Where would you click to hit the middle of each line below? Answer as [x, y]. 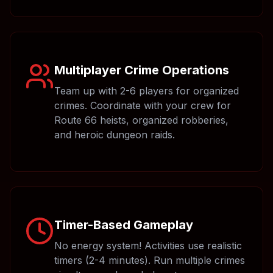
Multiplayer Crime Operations [142, 70]
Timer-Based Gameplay [124, 225]
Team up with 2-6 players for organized [147, 91]
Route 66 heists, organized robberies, [141, 120]
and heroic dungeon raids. [115, 135]
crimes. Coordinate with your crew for [143, 105]
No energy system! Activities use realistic [148, 246]
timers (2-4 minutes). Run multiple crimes [150, 260]
